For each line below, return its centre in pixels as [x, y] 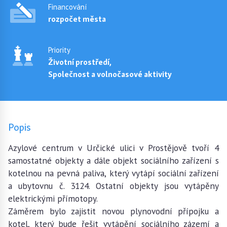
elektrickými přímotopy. [54, 198]
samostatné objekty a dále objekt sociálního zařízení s [113, 160]
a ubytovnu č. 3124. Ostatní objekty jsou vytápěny [113, 186]
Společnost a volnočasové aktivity [110, 74]
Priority [59, 50]
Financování [67, 7]
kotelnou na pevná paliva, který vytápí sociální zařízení [113, 173]
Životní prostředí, [80, 62]
